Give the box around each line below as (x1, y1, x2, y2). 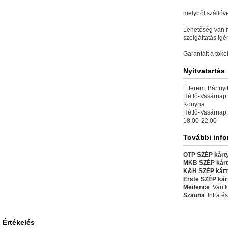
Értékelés (3, 218, 35, 226)
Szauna (183, 192, 205, 199)
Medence (183, 184, 210, 191)
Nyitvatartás (183, 67, 225, 75)
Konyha (183, 101, 205, 108)
